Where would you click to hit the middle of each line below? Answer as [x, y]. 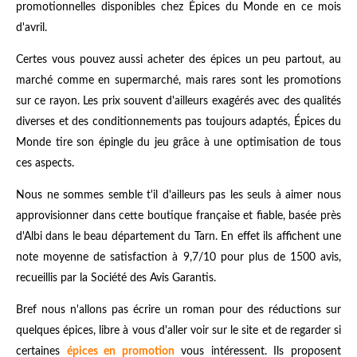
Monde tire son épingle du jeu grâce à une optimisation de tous [178, 143]
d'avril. [31, 28]
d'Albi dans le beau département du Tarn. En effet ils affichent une [178, 237]
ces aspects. [45, 164]
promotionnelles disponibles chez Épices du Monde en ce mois [178, 8]
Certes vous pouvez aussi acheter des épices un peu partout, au [178, 60]
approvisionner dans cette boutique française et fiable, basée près [178, 216]
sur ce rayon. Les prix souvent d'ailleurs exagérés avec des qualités [178, 102]
